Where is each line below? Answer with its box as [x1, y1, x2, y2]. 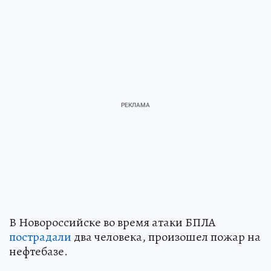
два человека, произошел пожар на [71, 228, 261, 245]
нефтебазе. [9, 243, 68, 260]
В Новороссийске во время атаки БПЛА [9, 214, 216, 230]
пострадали [9, 228, 71, 245]
